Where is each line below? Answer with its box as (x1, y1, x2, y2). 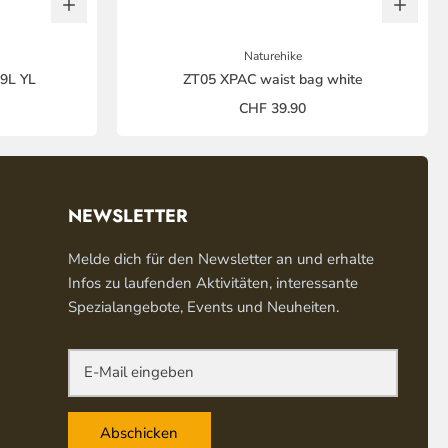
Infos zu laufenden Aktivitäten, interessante (67, 272, 358, 293)
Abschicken (100, 423, 179, 444)
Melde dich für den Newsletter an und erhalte (67, 248, 374, 269)
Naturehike (243, 47, 302, 64)
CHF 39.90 (239, 98, 306, 118)
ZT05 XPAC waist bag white (182, 69, 363, 89)
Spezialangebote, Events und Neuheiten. (67, 296, 339, 317)
